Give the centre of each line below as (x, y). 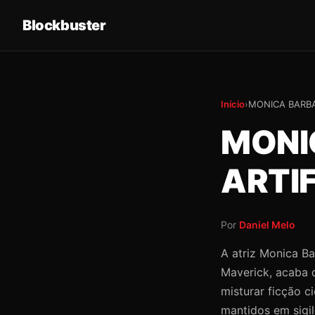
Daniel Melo (267, 225)
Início (233, 104)
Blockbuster (64, 25)
